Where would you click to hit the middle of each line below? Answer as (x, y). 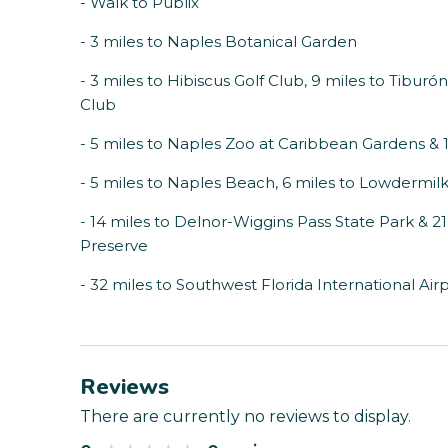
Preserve (114, 246)
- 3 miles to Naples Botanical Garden (218, 42)
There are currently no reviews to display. (245, 417)
